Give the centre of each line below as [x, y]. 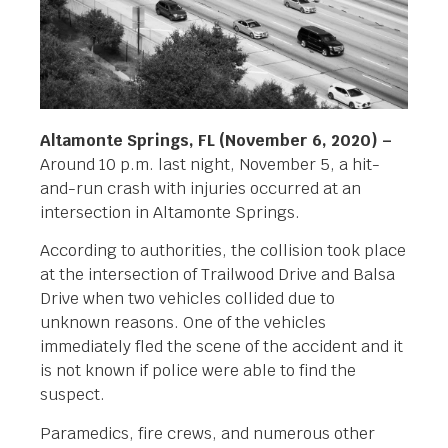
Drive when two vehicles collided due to [187, 299]
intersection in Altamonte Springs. [170, 212]
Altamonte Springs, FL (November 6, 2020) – [216, 140]
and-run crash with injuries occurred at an [200, 188]
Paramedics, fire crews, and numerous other [207, 433]
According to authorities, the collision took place [223, 251]
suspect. [72, 395]
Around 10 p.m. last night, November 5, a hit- [210, 164]
